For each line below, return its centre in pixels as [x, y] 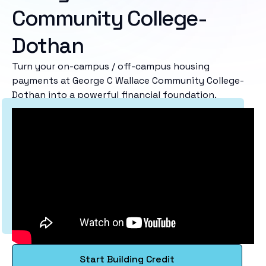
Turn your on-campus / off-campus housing [111, 66]
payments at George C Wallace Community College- [128, 81]
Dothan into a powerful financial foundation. [114, 95]
